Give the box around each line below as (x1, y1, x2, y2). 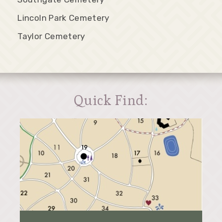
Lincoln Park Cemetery (17, 12, 110, 23)
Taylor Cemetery (17, 31, 85, 41)
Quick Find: (74, 91, 148, 109)
